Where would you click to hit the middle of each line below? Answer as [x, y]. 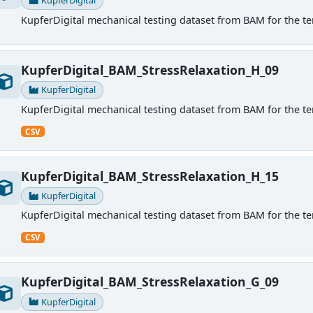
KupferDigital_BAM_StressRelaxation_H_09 [150, 70]
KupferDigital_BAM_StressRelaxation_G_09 [150, 282]
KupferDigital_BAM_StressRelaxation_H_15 [150, 176]
